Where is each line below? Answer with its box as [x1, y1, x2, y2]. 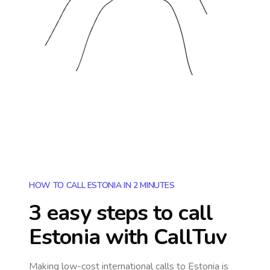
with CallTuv [99, 222, 227, 252]
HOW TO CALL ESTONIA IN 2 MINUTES [29, 180, 175, 191]
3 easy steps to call [29, 198, 213, 228]
